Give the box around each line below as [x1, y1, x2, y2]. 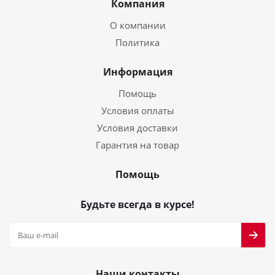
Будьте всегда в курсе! [80, 198, 195, 211]
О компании [109, 19, 166, 31]
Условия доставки [97, 122, 178, 134]
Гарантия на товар [96, 139, 179, 151]
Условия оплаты [101, 104, 174, 117]
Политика [115, 36, 160, 48]
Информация [103, 65, 172, 79]
